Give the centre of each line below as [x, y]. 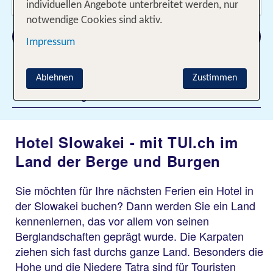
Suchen [136, 37]
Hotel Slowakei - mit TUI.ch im [127, 142]
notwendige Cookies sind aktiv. [95, 20]
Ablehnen [55, 78]
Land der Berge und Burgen [118, 161]
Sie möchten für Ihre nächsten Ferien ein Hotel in [134, 190]
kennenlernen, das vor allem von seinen [112, 221]
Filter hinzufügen [59, 94]
